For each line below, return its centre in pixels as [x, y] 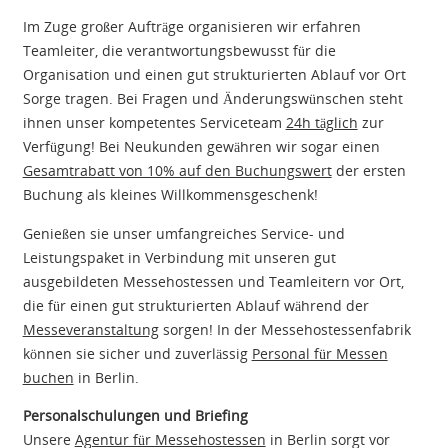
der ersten [368, 171]
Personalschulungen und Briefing [135, 415]
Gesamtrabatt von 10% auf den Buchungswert [177, 171]
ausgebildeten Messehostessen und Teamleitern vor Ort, [213, 281]
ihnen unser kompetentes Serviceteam [154, 123]
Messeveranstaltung [90, 329]
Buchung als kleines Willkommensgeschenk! [170, 195]
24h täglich [321, 123]
